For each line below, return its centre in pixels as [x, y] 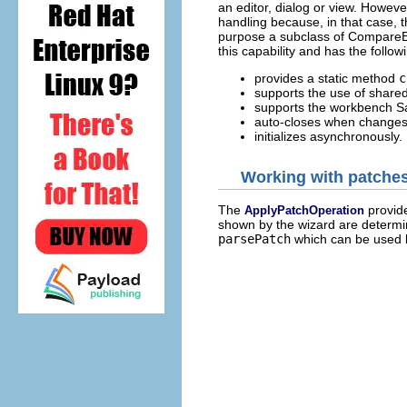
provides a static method [327, 78]
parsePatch [254, 238]
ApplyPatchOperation [304, 210]
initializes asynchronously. [328, 136]
